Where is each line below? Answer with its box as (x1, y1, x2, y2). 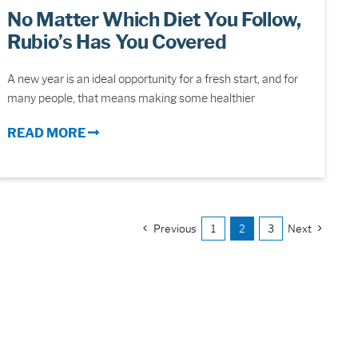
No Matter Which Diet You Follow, (7, 8, 301, 32)
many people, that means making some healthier (7, 91, 255, 106)
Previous (153, 221, 197, 235)
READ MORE (7, 125, 88, 141)
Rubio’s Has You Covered (7, 30, 227, 54)
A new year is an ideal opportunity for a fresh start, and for (7, 72, 298, 87)
